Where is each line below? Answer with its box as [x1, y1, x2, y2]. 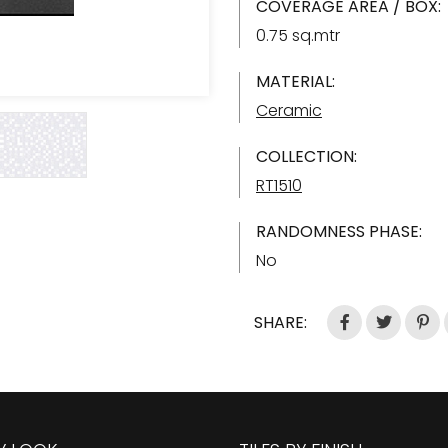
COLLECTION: [256, 145, 357, 168]
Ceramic [256, 99, 322, 122]
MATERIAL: [256, 70, 335, 93]
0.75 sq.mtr [256, 24, 340, 47]
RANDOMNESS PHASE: [256, 220, 422, 243]
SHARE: [254, 311, 307, 334]
